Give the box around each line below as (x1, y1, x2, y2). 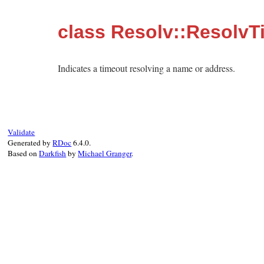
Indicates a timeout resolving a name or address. (58, 62, 235, 74)
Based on (8, 148, 39, 159)
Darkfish (39, 148, 67, 159)
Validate (8, 127, 35, 137)
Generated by (8, 137, 53, 148)
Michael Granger (78, 148, 132, 159)
